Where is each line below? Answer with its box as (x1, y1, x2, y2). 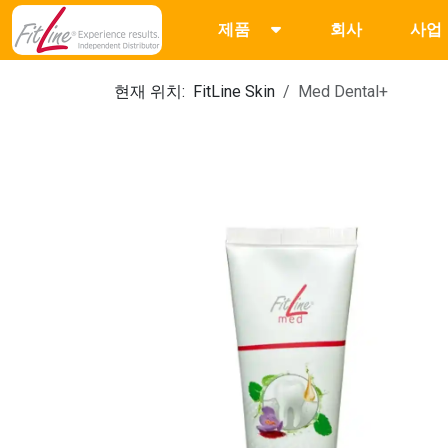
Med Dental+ (298, 82, 388, 101)
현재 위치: (114, 82, 193, 101)
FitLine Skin (193, 82, 275, 101)
